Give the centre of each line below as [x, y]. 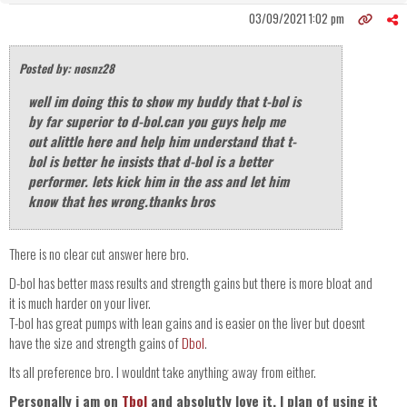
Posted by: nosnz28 [67, 69]
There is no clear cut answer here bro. [99, 254]
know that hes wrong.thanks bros [121, 201]
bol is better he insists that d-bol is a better [150, 161]
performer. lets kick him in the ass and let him [159, 181]
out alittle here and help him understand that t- [162, 141]
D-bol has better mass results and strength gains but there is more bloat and [191, 283]
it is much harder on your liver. [80, 303]
